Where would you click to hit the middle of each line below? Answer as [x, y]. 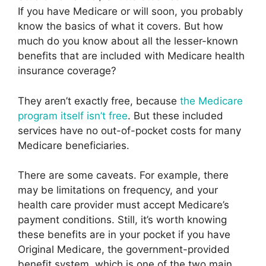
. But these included [175, 115]
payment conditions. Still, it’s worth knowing [122, 220]
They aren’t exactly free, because [99, 101]
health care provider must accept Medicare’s [123, 205]
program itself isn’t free [73, 115]
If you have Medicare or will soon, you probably [130, 12]
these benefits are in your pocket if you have [124, 235]
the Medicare [211, 101]
